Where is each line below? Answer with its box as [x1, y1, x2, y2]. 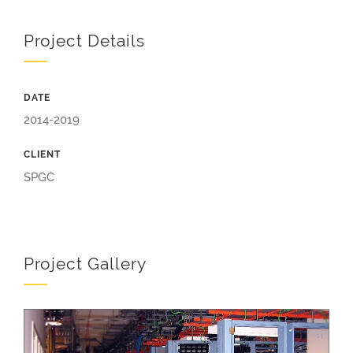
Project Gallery [24, 255, 147, 274]
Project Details [24, 32, 145, 51]
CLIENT [24, 149, 61, 161]
